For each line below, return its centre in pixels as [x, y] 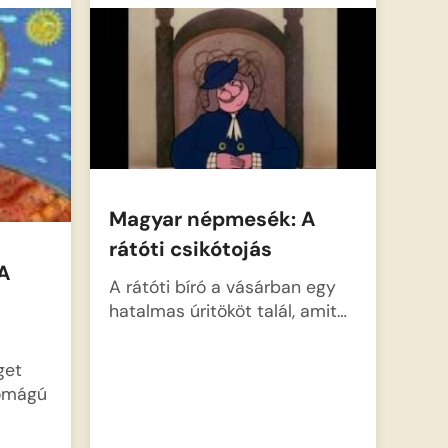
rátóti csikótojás [190, 249]
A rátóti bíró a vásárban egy [222, 286]
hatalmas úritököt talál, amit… [227, 310]
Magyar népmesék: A [212, 219]
